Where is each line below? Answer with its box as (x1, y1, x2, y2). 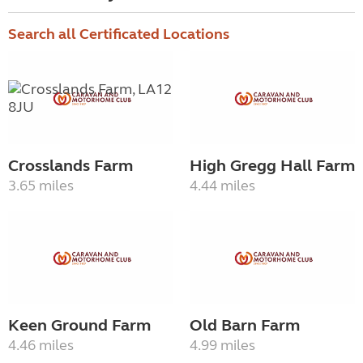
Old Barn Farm (190, 314, 300, 335)
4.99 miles (190, 335, 255, 354)
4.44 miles (190, 177, 255, 195)
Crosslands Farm (8, 156, 133, 177)
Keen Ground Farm (8, 314, 151, 335)
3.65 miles (8, 177, 74, 195)
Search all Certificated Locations (8, 25, 229, 44)
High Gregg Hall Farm (190, 156, 355, 177)
